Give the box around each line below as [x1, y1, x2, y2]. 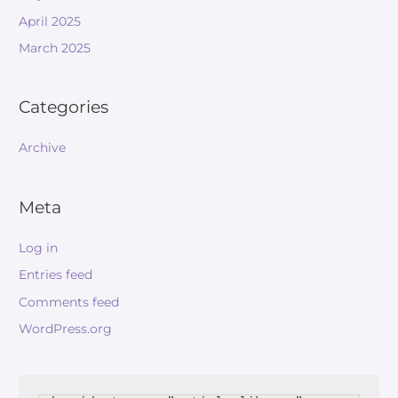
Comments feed [19, 294, 120, 309]
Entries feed [19, 267, 93, 283]
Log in [19, 240, 59, 255]
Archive [19, 140, 67, 155]
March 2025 [19, 40, 92, 55]
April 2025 [19, 13, 82, 28]
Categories [19, 96, 109, 118]
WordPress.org [19, 322, 113, 336]
